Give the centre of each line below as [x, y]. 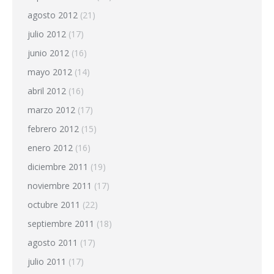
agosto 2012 [53, 15]
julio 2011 [47, 261]
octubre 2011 [54, 204]
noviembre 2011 [60, 185]
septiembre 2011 [61, 223]
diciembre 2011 [58, 166]
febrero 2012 [53, 128]
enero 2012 [50, 147]
